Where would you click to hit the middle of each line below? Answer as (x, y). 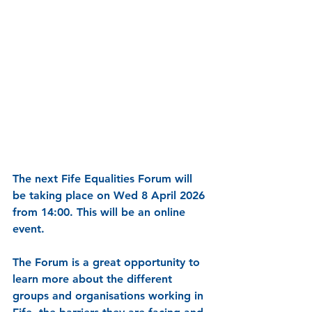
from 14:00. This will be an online (101, 212)
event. (29, 228)
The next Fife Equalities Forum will (104, 178)
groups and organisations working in (110, 295)
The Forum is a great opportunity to (108, 262)
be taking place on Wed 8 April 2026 (110, 195)
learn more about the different (94, 279)
